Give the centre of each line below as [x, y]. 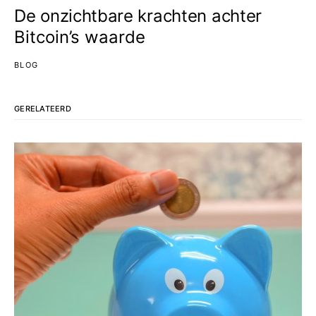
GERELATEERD [43, 109]
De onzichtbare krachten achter [138, 16]
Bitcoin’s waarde [80, 37]
